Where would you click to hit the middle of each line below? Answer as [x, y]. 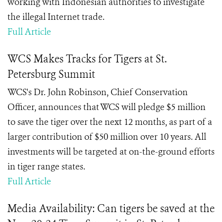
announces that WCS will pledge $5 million [121, 107]
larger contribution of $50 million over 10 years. [101, 137]
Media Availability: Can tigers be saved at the [111, 209]
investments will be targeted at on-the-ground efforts [111, 152]
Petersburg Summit [51, 74]
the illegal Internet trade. [56, 17]
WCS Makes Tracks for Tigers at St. [87, 59]
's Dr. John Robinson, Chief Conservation [107, 92]
